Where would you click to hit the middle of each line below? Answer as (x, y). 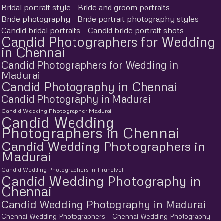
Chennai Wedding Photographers (53, 216)
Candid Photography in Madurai (76, 99)
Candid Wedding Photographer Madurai (56, 111)
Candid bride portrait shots (136, 30)
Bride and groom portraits (124, 7)
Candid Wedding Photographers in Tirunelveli (63, 169)
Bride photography (36, 19)
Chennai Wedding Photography (161, 216)
